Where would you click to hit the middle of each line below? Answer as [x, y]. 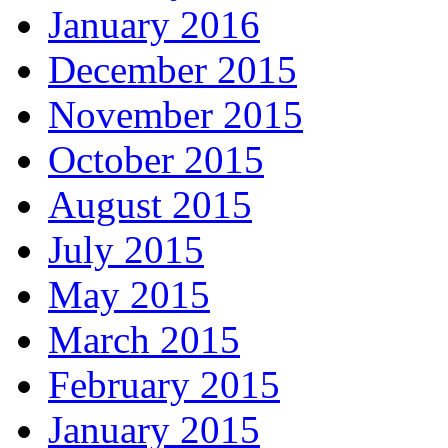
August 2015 [150, 205]
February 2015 [164, 385]
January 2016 [154, 25]
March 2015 [144, 340]
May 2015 [129, 295]
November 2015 [175, 115]
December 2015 [172, 70]
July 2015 [126, 250]
